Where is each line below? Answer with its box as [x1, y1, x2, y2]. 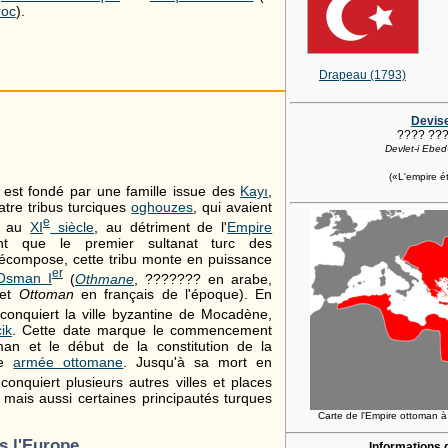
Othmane [75, 270, 135, 287]
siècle [50, 218, 94, 235]
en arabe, [201, 270, 273, 287]
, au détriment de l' [93, 218, 228, 235]
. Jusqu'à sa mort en [123, 354, 273, 371]
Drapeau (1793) [319, 68, 406, 83]
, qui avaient [193, 198, 273, 215]
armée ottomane [13, 354, 124, 371]
